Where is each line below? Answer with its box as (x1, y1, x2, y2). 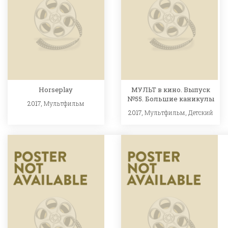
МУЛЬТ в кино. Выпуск (131, 85, 210, 95)
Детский (188, 108, 213, 117)
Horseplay (39, 85, 73, 95)
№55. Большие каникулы (127, 94, 214, 104)
